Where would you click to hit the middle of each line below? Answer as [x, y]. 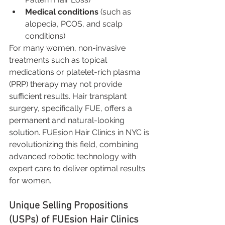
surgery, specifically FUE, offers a [72, 108]
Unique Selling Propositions [70, 206]
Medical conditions [62, 12]
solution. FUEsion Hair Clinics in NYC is [80, 132]
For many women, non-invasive [68, 48]
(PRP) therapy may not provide [67, 84]
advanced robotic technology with [74, 156]
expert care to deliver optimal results [78, 168]
